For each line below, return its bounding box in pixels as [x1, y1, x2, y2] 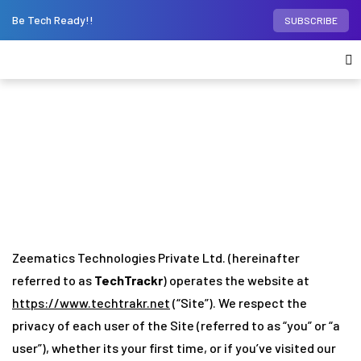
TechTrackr [94, 272, 163, 288]
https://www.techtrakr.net [12, 295, 170, 310]
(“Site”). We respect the [170, 295, 307, 310]
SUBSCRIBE [284, 15, 338, 26]
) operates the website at [163, 272, 309, 288]
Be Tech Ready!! [12, 13, 93, 27]
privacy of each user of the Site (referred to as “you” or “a [12, 317, 340, 333]
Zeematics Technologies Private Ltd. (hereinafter [12, 250, 300, 265]
